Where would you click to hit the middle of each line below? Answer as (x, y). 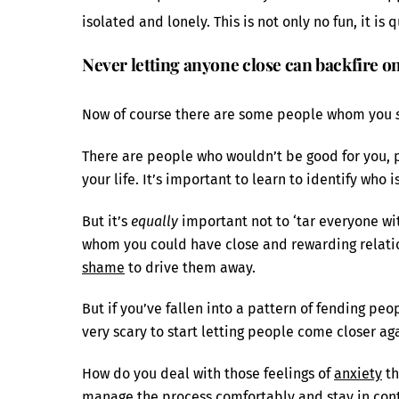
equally (155, 221)
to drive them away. (190, 267)
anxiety (358, 374)
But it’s (106, 221)
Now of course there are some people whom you (239, 114)
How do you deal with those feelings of (208, 374)
